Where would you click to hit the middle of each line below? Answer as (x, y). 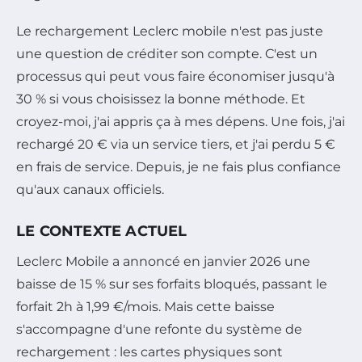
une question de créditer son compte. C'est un (167, 53)
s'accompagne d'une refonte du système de (159, 329)
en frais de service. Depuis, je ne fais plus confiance (179, 166)
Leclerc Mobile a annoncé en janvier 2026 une (163, 261)
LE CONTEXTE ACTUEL (102, 231)
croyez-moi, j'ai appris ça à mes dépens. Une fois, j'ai (181, 121)
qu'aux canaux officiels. (90, 189)
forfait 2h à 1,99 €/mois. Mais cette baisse (145, 306)
